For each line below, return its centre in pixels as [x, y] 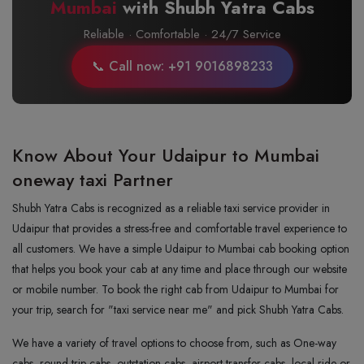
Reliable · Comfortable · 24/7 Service [182, 34]
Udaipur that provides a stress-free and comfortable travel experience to [180, 228]
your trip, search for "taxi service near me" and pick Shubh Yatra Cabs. [178, 310]
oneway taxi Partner [93, 180]
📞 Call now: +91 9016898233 [182, 66]
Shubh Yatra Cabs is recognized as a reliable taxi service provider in [171, 208]
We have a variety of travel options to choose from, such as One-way [174, 343]
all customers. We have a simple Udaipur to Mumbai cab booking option [181, 249]
